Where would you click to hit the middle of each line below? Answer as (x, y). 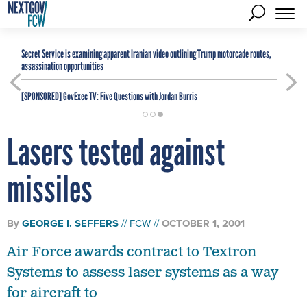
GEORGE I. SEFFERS (70, 223)
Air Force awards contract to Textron (132, 252)
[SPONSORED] (41, 96)
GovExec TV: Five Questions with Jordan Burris (130, 96)
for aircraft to (52, 293)
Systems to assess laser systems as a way (143, 273)
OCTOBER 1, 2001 (203, 223)
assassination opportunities (62, 66)
